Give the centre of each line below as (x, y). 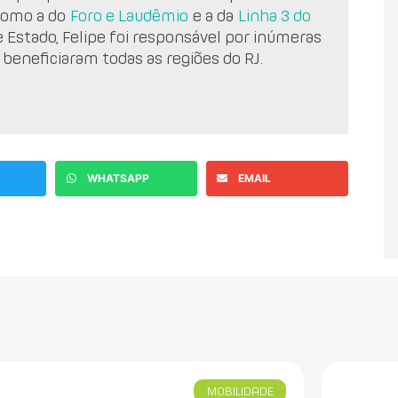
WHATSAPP (119, 179)
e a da (214, 16)
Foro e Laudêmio (130, 16)
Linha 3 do (275, 16)
